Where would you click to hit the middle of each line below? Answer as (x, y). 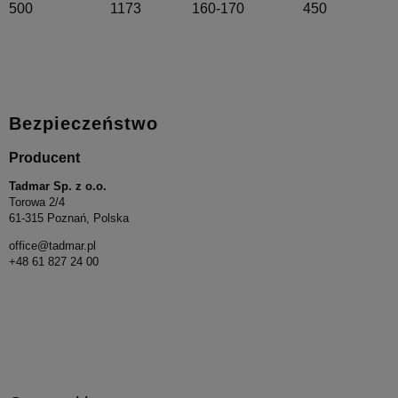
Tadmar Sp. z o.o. (58, 186)
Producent (44, 158)
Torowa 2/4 (37, 202)
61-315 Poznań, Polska (69, 218)
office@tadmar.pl (52, 245)
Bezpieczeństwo (84, 124)
